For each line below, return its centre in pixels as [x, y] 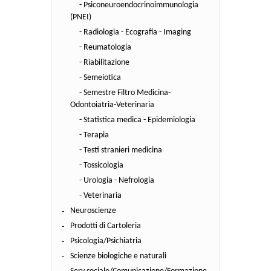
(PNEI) [81, 17]
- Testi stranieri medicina [121, 150]
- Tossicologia [101, 165]
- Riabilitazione [104, 62]
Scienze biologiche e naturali [118, 256]
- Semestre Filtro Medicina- [125, 93]
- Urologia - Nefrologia [117, 180]
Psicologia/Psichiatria [106, 241]
